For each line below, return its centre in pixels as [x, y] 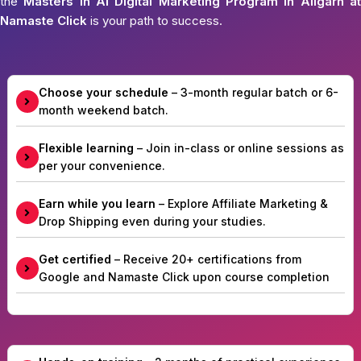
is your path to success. [155, 21]
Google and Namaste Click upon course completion [184, 276]
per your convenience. [102, 165]
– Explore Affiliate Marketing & [241, 203]
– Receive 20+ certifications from [206, 259]
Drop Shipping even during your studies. [152, 221]
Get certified [75, 259]
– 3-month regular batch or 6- [253, 92]
